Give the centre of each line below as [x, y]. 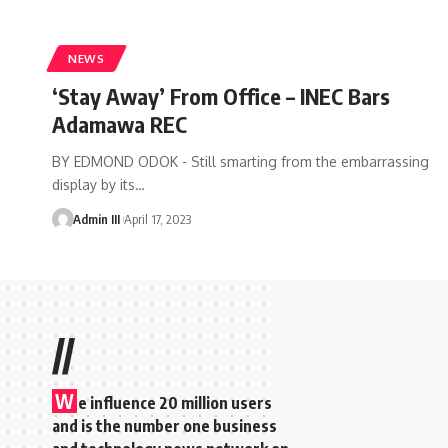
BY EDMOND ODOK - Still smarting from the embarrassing [240, 161]
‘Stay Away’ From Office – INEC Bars [221, 95]
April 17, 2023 [157, 218]
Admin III [96, 218]
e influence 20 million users [175, 402]
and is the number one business [164, 425]
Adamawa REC [119, 123]
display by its [93, 184]
